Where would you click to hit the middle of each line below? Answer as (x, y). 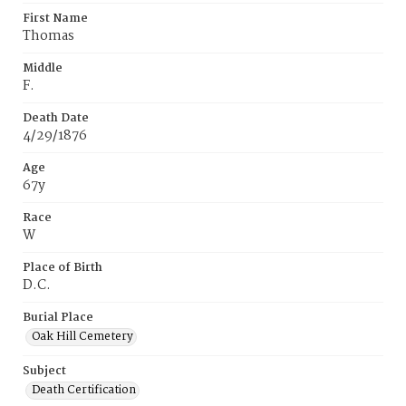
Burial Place (58, 318)
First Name (55, 19)
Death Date (56, 118)
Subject (44, 371)
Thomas (48, 36)
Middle (43, 68)
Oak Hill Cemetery (82, 337)
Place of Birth (63, 268)
